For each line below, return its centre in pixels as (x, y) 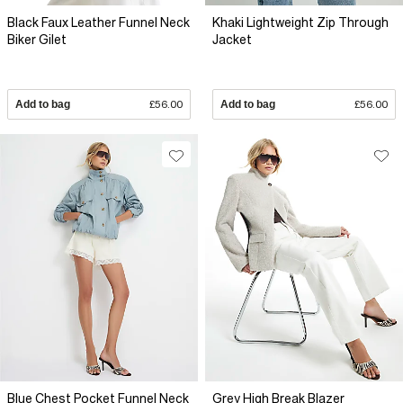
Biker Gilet (37, 39)
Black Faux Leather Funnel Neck (99, 22)
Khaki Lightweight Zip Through (300, 22)
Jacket (232, 39)
